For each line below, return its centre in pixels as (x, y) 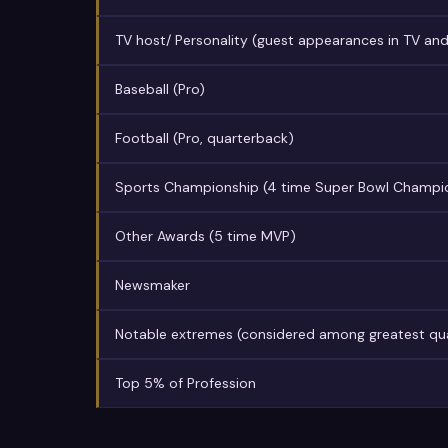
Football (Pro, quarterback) (204, 138)
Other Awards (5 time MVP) (205, 236)
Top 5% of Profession (185, 383)
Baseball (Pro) (160, 89)
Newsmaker (152, 285)
